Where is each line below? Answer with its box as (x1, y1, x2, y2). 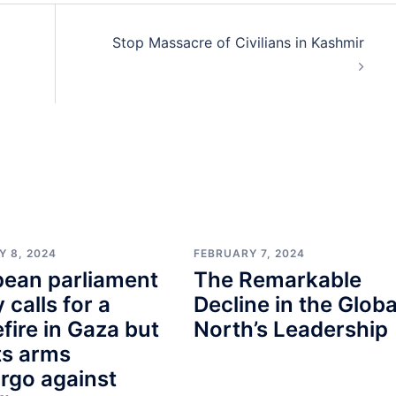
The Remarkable (193, 266, 362, 293)
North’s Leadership (193, 316, 388, 342)
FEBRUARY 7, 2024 (193, 246, 305, 260)
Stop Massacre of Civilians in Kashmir (111, 33, 364, 51)
